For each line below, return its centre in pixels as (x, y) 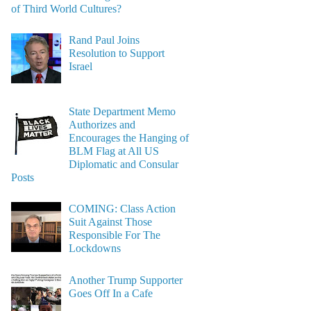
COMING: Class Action (122, 208)
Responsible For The (114, 235)
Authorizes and (102, 125)
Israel (80, 66)
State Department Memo (122, 112)
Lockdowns (94, 248)
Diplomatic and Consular (123, 165)
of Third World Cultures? (66, 9)
